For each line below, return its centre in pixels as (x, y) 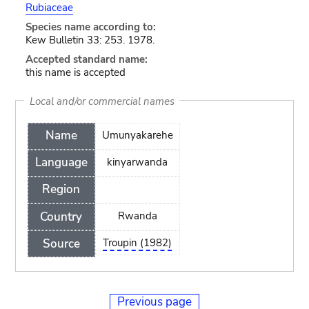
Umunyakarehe (137, 135)
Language (61, 163)
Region (61, 190)
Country (61, 217)
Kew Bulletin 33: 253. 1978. (90, 40)
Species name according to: (90, 27)
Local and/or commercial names (102, 101)
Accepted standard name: (86, 59)
